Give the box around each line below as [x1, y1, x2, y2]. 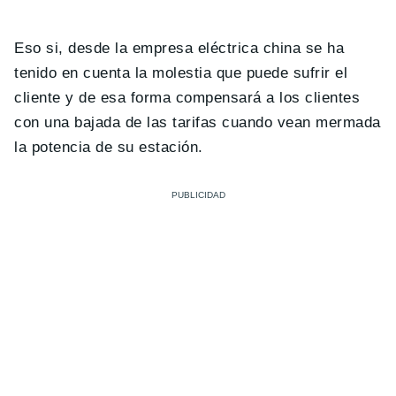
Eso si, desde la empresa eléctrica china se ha [14, 40, 345, 57]
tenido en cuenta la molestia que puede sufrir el [14, 65, 348, 82]
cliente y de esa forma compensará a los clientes [14, 89, 361, 107]
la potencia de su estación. [14, 139, 203, 156]
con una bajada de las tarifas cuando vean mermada [14, 114, 381, 132]
